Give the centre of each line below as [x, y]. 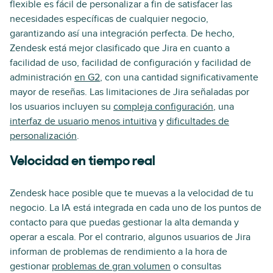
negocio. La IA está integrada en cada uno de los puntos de [136, 207]
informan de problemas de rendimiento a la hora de [119, 251]
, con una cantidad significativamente [179, 77]
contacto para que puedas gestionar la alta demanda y [124, 222]
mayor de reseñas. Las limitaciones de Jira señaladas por [129, 92]
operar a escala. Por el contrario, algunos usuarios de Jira [130, 237]
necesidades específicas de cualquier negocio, [109, 19]
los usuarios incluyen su [62, 106]
